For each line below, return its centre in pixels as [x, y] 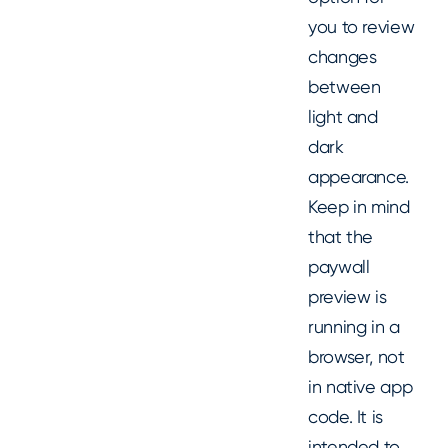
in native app [360, 387]
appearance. [359, 177]
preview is [347, 297]
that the [341, 237]
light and [343, 117]
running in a [354, 327]
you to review [361, 27]
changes [342, 57]
